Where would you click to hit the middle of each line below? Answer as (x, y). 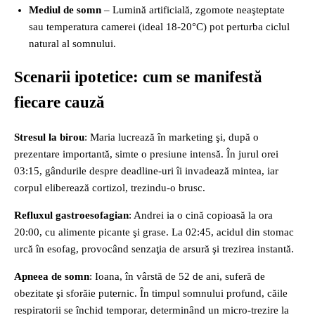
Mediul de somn (65, 9)
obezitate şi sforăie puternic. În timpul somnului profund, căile (151, 294)
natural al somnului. (72, 43)
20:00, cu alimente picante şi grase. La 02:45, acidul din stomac (154, 232)
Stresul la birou (49, 137)
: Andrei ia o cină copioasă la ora (201, 216)
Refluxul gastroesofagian (71, 216)
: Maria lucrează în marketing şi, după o (172, 137)
